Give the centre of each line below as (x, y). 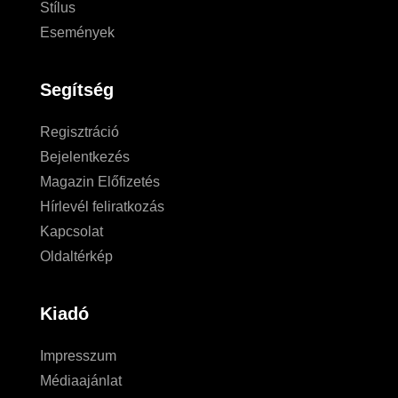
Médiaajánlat (81, 381)
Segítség (77, 90)
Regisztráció (80, 132)
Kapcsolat (72, 232)
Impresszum (78, 356)
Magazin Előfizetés (100, 182)
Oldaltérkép (76, 257)
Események (77, 33)
